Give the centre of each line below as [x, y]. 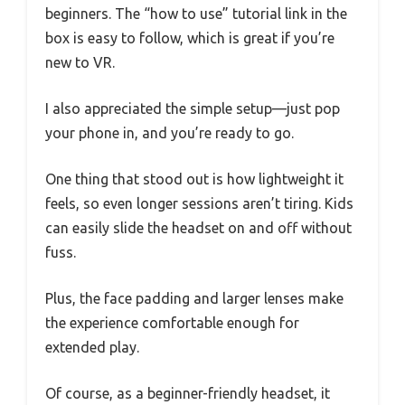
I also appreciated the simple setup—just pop [193, 108]
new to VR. [80, 62]
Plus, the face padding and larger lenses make [194, 298]
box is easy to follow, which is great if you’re [190, 38]
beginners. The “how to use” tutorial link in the [196, 13]
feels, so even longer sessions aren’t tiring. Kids [199, 203]
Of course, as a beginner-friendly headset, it [188, 393]
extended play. [92, 347]
